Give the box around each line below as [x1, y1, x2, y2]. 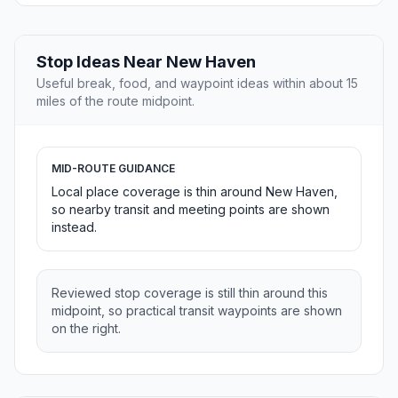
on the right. [52, 321, 121, 337]
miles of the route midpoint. [36, 93, 195, 109]
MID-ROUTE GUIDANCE [52, 162, 175, 176]
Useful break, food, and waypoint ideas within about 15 [36, 76, 358, 92]
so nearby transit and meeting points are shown [52, 202, 330, 218]
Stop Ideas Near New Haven [36, 52, 256, 72]
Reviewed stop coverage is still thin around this [52, 285, 328, 301]
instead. [52, 219, 97, 235]
